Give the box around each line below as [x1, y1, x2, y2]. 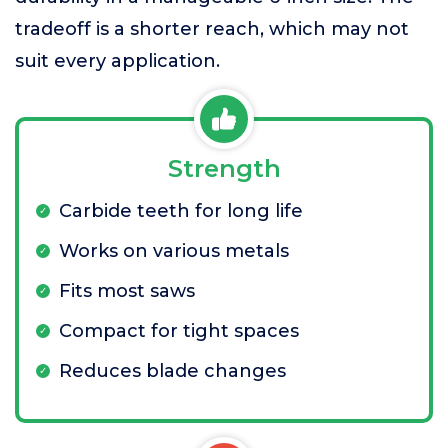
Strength [167, 154, 281, 183]
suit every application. [15, 50, 220, 72]
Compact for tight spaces [59, 320, 299, 342]
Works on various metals [59, 240, 289, 262]
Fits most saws [59, 280, 195, 302]
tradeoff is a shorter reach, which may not [15, 18, 409, 40]
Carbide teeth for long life [59, 200, 303, 222]
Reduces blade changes [59, 360, 286, 382]
